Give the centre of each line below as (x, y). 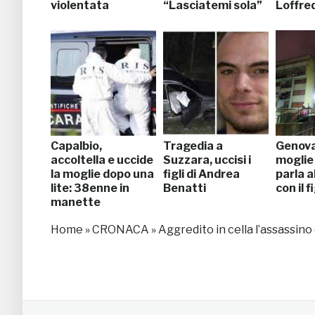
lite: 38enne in (90, 188)
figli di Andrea (201, 174)
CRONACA (121, 229)
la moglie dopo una (102, 174)
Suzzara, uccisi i (207, 160)
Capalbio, (76, 146)
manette (76, 202)
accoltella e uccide (102, 160)
